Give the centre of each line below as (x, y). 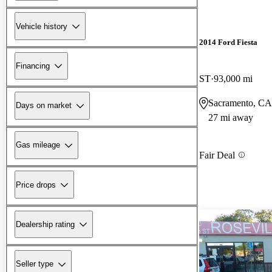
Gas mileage (38, 145)
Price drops (36, 185)
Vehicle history (42, 26)
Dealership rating (45, 224)
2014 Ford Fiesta (228, 42)
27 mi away (231, 117)
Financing (33, 66)
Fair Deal (217, 155)
